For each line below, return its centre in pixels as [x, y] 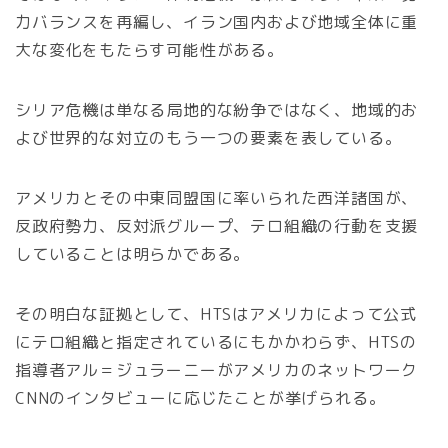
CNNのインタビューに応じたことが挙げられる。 [200, 398]
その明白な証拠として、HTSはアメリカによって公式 [216, 314]
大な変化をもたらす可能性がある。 [149, 50]
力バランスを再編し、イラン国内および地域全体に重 [217, 22]
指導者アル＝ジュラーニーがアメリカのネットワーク [217, 370]
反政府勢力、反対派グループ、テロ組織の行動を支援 [217, 226]
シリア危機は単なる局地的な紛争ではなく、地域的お [217, 110]
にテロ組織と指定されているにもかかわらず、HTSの [216, 342]
